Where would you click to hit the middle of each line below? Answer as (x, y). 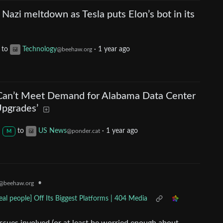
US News (52, 131)
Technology (40, 50)
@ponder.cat (83, 131)
